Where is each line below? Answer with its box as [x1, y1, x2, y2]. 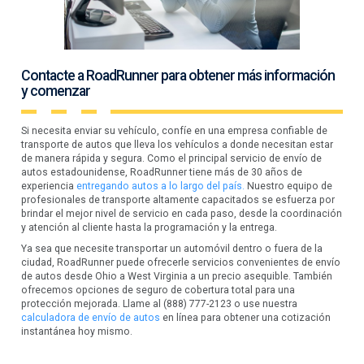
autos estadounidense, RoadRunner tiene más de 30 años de [21, 166, 303, 178]
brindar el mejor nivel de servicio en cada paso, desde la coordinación [21, 207, 343, 219]
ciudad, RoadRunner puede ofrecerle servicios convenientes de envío [21, 256, 341, 268]
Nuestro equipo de [245, 180, 333, 192]
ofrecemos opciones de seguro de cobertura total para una [21, 284, 296, 296]
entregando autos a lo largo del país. [76, 180, 245, 192]
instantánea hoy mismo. [21, 325, 133, 337]
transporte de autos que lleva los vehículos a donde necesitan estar [21, 138, 334, 150]
